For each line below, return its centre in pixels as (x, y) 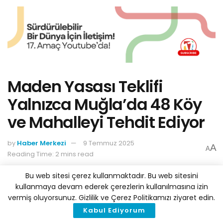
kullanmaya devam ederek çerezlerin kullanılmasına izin (111, 187)
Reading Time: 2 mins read (51, 154)
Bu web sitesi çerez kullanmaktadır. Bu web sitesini (111, 176)
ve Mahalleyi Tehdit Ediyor (106, 122)
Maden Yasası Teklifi (85, 87)
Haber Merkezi (42, 143)
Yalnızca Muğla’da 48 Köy (105, 105)
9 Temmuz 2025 (109, 143)
